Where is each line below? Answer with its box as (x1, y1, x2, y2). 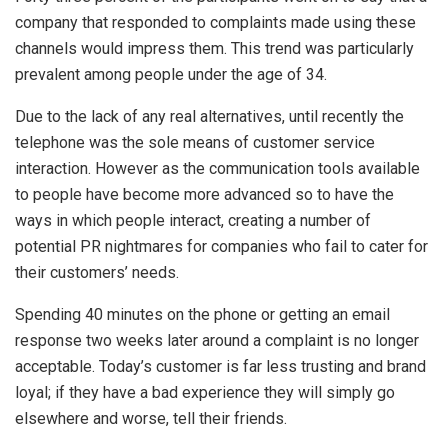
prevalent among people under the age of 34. (15, 65, 327, 85)
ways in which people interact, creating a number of (15, 211, 371, 231)
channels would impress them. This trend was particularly (15, 39, 414, 59)
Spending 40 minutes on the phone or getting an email (15, 305, 390, 325)
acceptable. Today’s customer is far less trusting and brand (15, 357, 426, 377)
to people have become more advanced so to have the (15, 185, 394, 205)
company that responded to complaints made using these (15, 13, 416, 33)
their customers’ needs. (15, 263, 179, 283)
